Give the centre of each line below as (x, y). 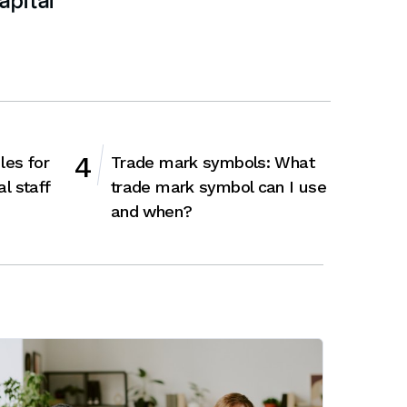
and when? (154, 212)
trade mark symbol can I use (218, 187)
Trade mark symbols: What (213, 163)
